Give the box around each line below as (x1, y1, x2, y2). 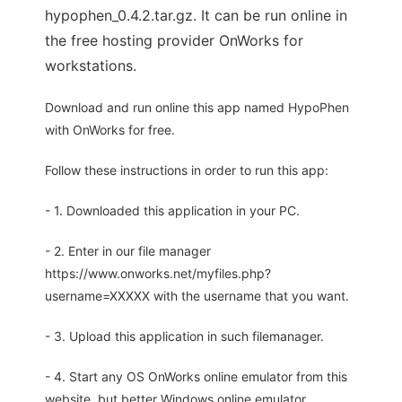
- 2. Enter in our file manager (45, 243, 211, 259)
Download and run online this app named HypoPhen (45, 100, 349, 116)
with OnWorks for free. (45, 122, 175, 138)
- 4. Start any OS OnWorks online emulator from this (45, 369, 347, 385)
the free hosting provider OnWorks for (45, 31, 303, 50)
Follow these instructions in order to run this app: (45, 162, 328, 179)
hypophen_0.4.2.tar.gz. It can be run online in (45, 6, 347, 25)
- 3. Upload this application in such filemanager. (45, 328, 324, 345)
